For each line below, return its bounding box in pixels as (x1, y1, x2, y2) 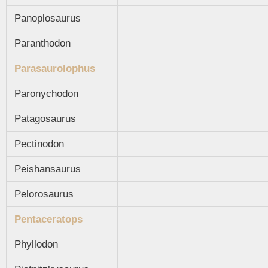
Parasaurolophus (14, 63, 95, 75)
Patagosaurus (11, 113, 76, 125)
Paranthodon (11, 38, 71, 50)
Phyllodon (11, 239, 58, 251)
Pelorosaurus (11, 188, 74, 200)
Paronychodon (11, 88, 78, 100)
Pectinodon (11, 138, 64, 150)
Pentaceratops (14, 214, 83, 226)
